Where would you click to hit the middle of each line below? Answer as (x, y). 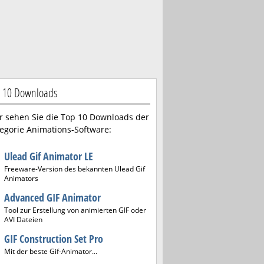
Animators (21, 178)
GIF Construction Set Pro (54, 239)
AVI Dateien (23, 220)
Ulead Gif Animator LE (49, 156)
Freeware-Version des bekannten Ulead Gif (75, 169)
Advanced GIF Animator (52, 197)
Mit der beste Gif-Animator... (51, 251)
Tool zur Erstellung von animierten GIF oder (75, 210)
